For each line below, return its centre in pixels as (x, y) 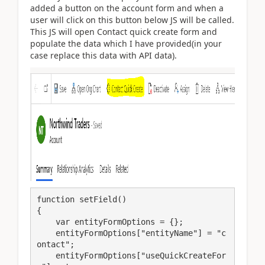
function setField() (82, 199)
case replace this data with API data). (104, 55)
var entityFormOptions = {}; (46, 222)
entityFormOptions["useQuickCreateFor (46, 255)
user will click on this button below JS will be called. (132, 20)
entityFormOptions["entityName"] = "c (46, 233)
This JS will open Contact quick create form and (124, 31)
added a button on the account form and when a (127, 8)
